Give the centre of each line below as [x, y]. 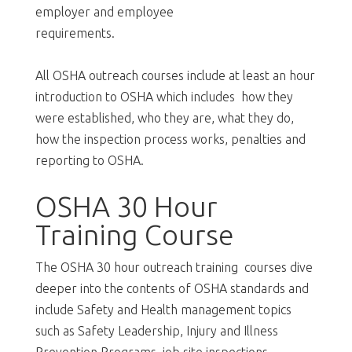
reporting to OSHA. [89, 160]
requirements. [75, 33]
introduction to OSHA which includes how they [164, 96]
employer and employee [104, 11]
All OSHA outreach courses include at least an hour [175, 75]
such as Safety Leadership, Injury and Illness [156, 330]
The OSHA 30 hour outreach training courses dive [174, 267]
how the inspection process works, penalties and [170, 139]
